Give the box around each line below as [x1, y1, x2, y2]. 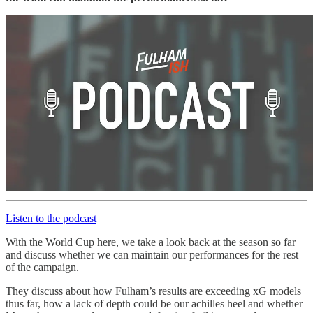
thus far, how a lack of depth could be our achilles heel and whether [6, 297, 303, 310]
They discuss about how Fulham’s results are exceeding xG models [6, 284, 301, 297]
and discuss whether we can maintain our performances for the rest [6, 248, 298, 261]
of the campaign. [6, 261, 79, 273]
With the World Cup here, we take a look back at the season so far [6, 235, 296, 248]
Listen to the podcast [6, 212, 96, 224]
